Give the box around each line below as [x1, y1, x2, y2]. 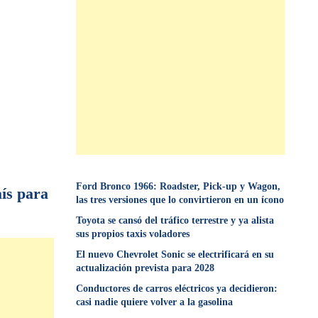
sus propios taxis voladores [76, 229, 190, 239]
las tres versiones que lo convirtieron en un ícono [76, 194, 285, 205]
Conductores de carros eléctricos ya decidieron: [76, 283, 278, 294]
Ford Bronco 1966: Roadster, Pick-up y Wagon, [76, 181, 281, 192]
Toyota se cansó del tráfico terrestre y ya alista [76, 215, 275, 226]
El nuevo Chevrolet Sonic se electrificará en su [76, 249, 275, 260]
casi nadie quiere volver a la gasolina [76, 297, 234, 307]
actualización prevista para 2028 [76, 263, 215, 273]
